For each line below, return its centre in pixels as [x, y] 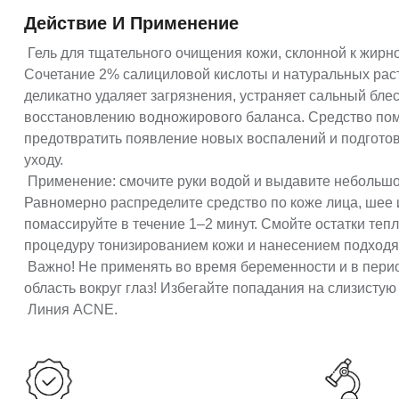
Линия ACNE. [71, 310]
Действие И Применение [131, 24]
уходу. [44, 160]
